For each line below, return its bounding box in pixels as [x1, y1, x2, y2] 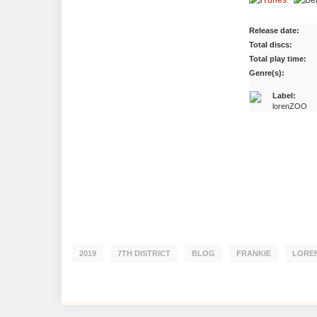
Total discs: [249, 40, 292, 49]
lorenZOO [272, 102, 307, 110]
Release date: [249, 26, 299, 35]
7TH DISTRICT [117, 249, 171, 258]
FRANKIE [236, 249, 271, 258]
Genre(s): [249, 69, 284, 77]
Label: [272, 91, 296, 100]
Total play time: [249, 54, 306, 63]
